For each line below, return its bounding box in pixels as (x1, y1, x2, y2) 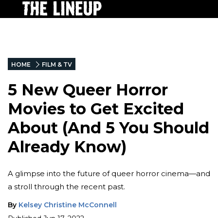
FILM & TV (42, 61, 72, 68)
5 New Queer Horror (8, 80, 168, 100)
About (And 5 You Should (8, 118, 209, 138)
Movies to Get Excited (8, 99, 184, 119)
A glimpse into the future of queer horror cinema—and (8, 168, 210, 178)
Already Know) (8, 137, 127, 157)
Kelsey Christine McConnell (18, 200, 117, 209)
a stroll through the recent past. (8, 182, 125, 191)
